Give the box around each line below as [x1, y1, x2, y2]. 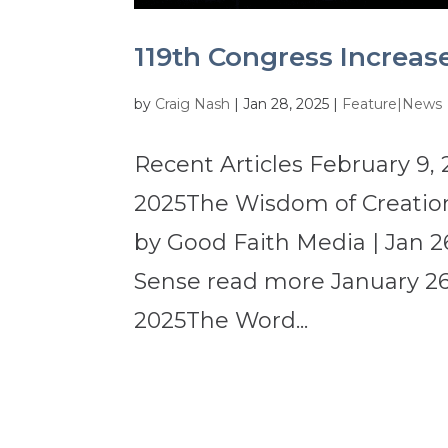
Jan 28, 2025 [243, 95, 330, 114]
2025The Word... [134, 307, 309, 335]
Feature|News [342, 95, 443, 114]
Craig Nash [155, 95, 231, 114]
